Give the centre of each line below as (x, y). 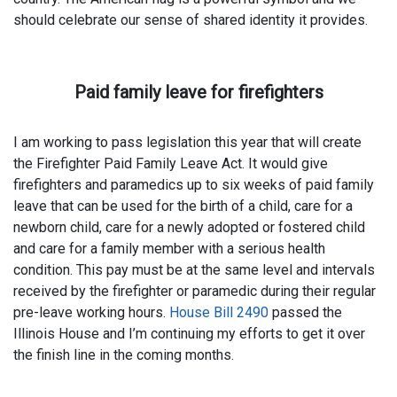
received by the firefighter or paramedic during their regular (195, 292)
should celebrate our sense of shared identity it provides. (191, 19)
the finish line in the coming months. (124, 355)
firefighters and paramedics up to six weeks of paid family (194, 185)
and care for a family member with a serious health (169, 249)
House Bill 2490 (219, 313)
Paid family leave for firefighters (198, 92)
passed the (305, 313)
